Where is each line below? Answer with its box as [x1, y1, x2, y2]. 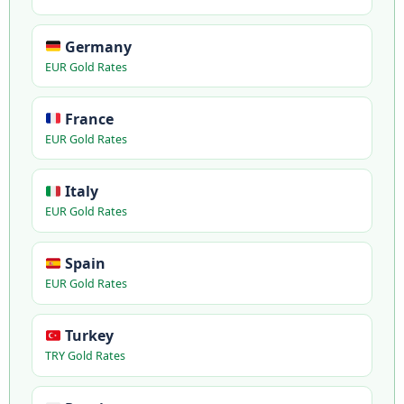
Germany [60, 36, 132, 57]
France [60, 108, 114, 129]
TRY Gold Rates [44, 348, 125, 364]
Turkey [60, 326, 114, 346]
